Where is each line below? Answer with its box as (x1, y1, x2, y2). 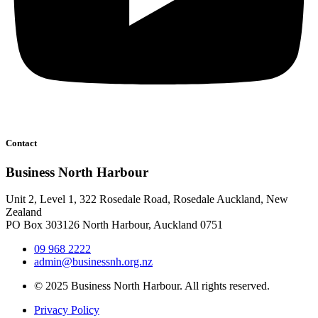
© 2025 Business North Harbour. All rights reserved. (34, 280, 270, 292)
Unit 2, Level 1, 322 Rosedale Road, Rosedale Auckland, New (6, 193, 288, 206)
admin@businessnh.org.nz (34, 256, 153, 268)
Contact (6, 137, 37, 148)
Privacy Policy (34, 304, 99, 317)
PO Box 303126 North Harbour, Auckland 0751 (6, 219, 223, 231)
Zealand (6, 206, 42, 219)
